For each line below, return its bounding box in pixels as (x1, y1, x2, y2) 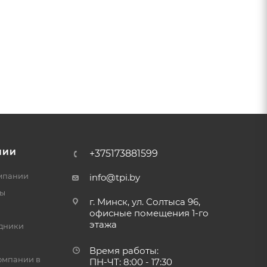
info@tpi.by (89, 172, 140, 184)
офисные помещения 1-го (89, 207, 209, 219)
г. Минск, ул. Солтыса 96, (89, 196, 200, 208)
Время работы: (89, 245, 159, 257)
